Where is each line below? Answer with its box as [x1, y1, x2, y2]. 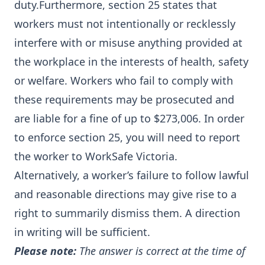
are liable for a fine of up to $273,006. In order [14, 111, 244, 125]
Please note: [14, 244, 76, 258]
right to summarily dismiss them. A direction [14, 206, 240, 220]
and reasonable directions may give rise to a [14, 187, 237, 201]
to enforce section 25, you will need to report [14, 130, 240, 144]
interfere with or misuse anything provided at [14, 35, 243, 50]
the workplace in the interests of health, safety [14, 54, 248, 69]
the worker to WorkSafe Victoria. [14, 149, 177, 163]
